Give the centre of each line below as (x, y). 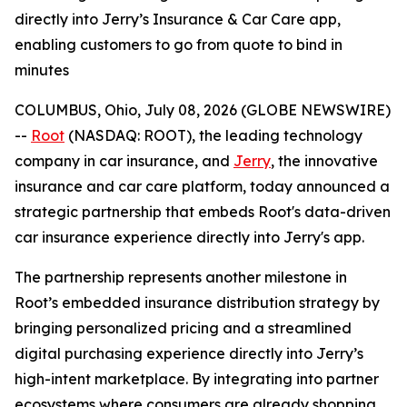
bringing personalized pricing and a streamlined (183, 328)
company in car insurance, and (124, 161)
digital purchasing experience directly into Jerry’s (189, 353)
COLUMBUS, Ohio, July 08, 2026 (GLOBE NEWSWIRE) (203, 110)
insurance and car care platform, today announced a (202, 186)
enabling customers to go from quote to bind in (179, 45)
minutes (42, 70)
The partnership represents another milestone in (181, 277)
